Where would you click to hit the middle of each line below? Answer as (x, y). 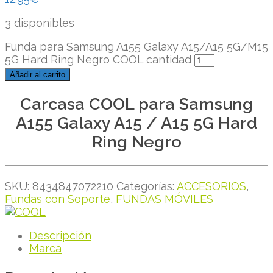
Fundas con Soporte (58, 199)
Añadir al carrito (37, 75)
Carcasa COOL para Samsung (136, 104)
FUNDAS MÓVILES (165, 199)
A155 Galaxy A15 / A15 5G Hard (136, 123)
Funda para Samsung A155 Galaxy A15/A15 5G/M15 (136, 47)
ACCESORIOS (211, 186)
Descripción (60, 236)
